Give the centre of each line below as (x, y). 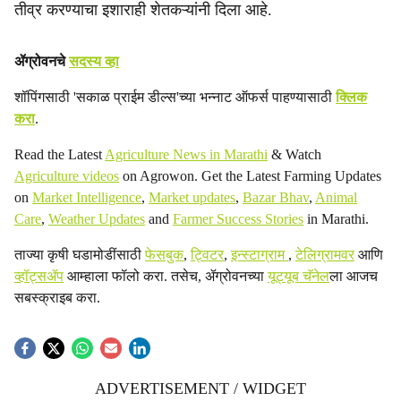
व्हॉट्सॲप (39, 276)
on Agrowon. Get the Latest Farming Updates (250, 176)
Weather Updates (97, 219)
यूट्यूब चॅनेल (299, 276)
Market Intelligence (87, 197)
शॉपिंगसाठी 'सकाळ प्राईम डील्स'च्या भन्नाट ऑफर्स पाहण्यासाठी (175, 97)
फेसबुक (164, 255)
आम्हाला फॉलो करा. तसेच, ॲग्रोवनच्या (166, 276)
